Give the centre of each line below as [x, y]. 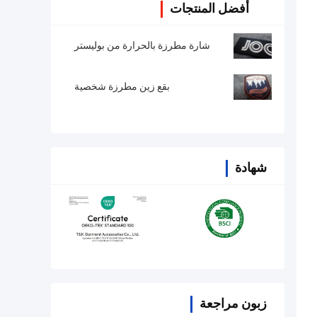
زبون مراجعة [233, 304]
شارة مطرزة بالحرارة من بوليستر [142, 46]
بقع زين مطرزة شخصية [122, 87]
